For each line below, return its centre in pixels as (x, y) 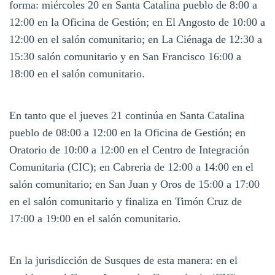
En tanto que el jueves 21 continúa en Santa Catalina (127, 115)
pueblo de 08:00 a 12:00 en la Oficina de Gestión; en (127, 132)
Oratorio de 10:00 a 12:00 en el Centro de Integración (129, 149)
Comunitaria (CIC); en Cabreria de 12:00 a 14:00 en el (131, 167)
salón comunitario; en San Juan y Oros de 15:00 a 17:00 (134, 184)
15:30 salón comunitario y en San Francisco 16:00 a (125, 56)
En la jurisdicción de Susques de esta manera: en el (123, 260)
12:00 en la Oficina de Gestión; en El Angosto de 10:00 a (137, 22)
